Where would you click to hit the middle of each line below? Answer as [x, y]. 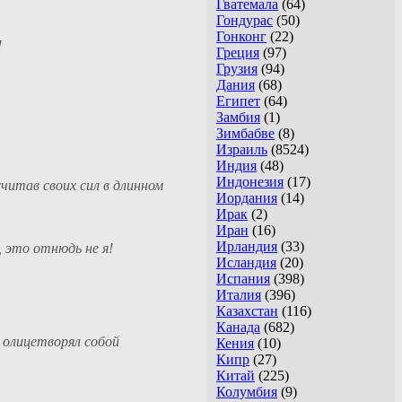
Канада [238, 328]
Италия [239, 295]
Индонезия [250, 182]
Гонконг [241, 37]
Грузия [237, 69]
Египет [238, 101]
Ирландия [247, 247]
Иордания [247, 198]
